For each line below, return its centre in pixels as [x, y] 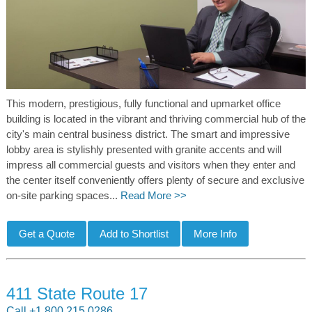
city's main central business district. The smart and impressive [148, 135]
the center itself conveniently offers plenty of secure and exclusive [155, 181]
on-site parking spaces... [63, 196]
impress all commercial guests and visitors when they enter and [150, 165]
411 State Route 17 [77, 293]
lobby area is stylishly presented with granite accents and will [143, 150]
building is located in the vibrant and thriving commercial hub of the [156, 119]
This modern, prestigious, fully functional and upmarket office [143, 104]
